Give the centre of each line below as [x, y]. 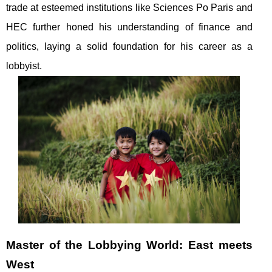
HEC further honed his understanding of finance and [129, 27]
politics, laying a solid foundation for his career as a [129, 47]
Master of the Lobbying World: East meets [129, 245]
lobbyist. [24, 66]
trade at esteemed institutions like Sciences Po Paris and [129, 8]
